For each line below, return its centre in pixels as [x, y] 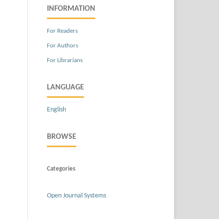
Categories [61, 169]
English [56, 109]
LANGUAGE [66, 87]
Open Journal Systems [77, 196]
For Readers [62, 31]
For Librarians [65, 60]
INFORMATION [71, 9]
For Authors [63, 45]
